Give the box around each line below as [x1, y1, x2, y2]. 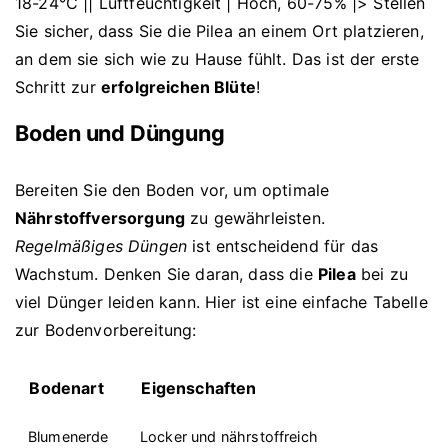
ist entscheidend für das [187, 235, 379, 256]
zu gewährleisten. [185, 207, 325, 228]
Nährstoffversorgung [15, 207, 186, 228]
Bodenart [29, 378, 104, 399]
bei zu [355, 263, 408, 284]
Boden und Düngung [15, 119, 225, 146]
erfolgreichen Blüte [100, 77, 256, 98]
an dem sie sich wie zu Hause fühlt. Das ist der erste [15, 49, 420, 70]
